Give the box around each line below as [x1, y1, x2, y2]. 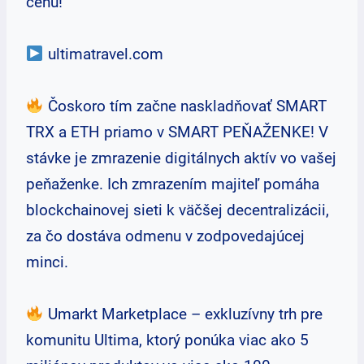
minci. [26, 253, 68, 271]
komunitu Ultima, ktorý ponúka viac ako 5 [26, 331, 309, 349]
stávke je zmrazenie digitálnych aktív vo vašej [26, 149, 336, 167]
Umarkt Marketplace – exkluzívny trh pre [43, 305, 323, 323]
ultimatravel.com [43, 45, 163, 63]
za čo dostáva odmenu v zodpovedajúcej [26, 227, 305, 245]
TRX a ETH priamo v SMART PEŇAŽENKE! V [26, 123, 328, 141]
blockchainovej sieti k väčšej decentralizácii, [26, 201, 329, 219]
